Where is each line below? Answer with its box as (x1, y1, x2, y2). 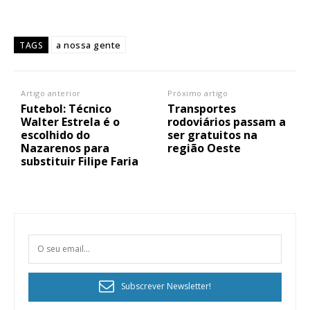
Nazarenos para (21, 140, 109, 156)
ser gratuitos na (167, 127, 258, 143)
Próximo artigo (167, 87, 228, 98)
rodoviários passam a (167, 113, 286, 129)
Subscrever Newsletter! (121, 280, 211, 293)
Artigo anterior (21, 87, 81, 98)
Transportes (167, 100, 237, 116)
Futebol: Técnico (21, 100, 111, 116)
